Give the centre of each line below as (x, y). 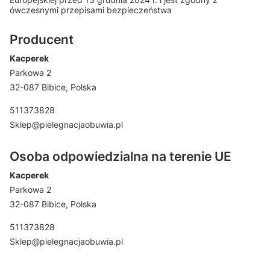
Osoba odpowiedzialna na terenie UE (121, 157)
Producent (42, 40)
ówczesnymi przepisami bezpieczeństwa (91, 10)
